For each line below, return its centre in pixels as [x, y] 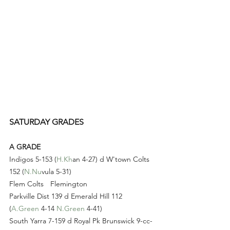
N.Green [71, 209]
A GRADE [25, 147]
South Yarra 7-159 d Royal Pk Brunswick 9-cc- [81, 221]
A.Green [25, 209]
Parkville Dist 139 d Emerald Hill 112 [67, 196]
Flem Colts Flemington [70, 184]
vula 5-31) [56, 172]
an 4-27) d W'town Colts [112, 159]
